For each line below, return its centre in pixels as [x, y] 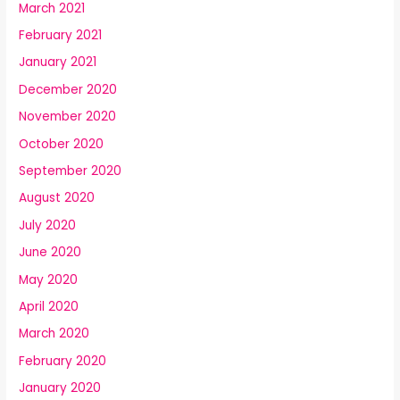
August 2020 [57, 198]
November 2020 [68, 117]
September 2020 [71, 171]
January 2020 [60, 388]
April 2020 [49, 306]
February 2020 [63, 361]
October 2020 [62, 144]
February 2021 [61, 35]
